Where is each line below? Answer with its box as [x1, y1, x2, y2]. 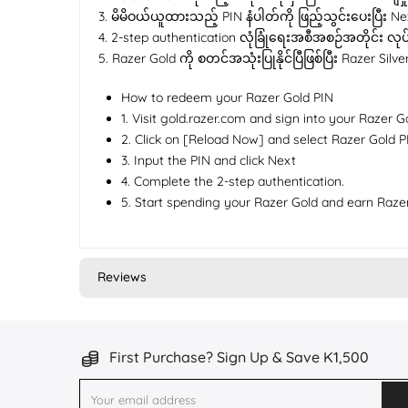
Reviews [97, 269, 147, 285]
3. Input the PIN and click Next [121, 152, 296, 168]
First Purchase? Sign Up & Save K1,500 [106, 347, 369, 366]
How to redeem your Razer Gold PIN [121, 89, 333, 106]
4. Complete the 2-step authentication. [121, 173, 344, 189]
